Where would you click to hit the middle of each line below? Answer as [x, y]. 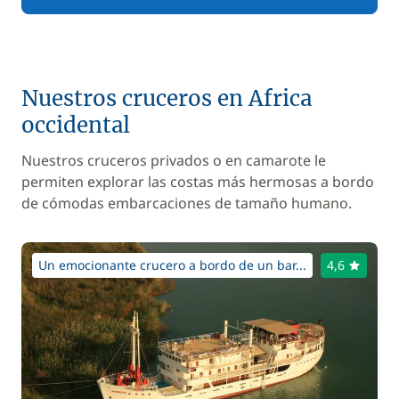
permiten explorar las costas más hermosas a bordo [198, 182]
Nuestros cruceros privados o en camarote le [174, 160]
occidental [76, 125]
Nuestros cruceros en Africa [167, 98]
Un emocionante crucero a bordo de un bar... [172, 265]
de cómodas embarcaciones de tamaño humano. [187, 203]
